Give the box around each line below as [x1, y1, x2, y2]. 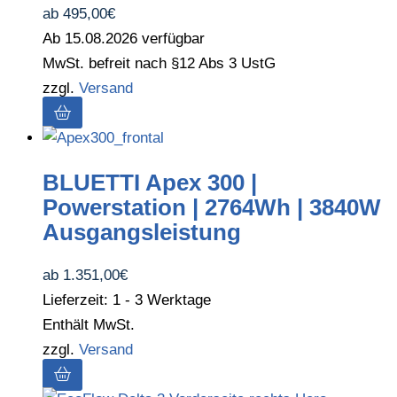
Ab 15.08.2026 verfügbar [43, 29, 205, 47]
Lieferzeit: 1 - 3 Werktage [43, 292, 211, 309]
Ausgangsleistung [43, 218, 241, 245]
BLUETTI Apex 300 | [43, 168, 257, 196]
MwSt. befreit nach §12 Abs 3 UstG [43, 54, 276, 72]
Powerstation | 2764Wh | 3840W [43, 193, 381, 221]
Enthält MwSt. [43, 316, 135, 334]
